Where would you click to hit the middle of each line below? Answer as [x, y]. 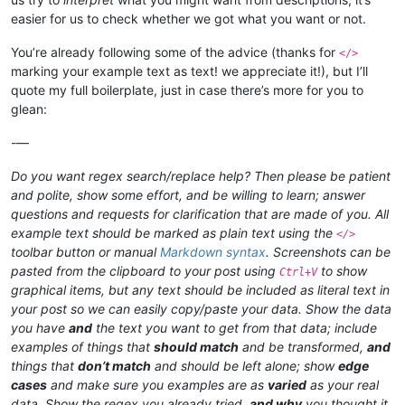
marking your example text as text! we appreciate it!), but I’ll [189, 71]
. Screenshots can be [328, 252]
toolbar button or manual [85, 252]
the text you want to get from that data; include [235, 328]
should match [196, 347]
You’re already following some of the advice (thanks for [175, 52]
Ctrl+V [298, 273]
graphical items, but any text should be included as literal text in [200, 290]
